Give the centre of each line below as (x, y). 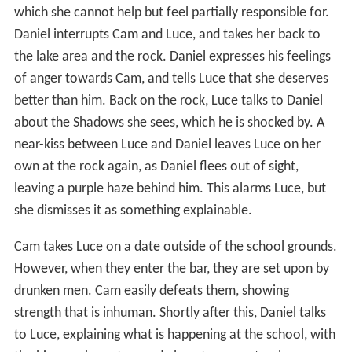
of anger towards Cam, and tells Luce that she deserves (171, 79)
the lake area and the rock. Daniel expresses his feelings (172, 57)
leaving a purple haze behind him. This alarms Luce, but (170, 189)
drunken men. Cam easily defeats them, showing (151, 291)
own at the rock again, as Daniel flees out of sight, (156, 167)
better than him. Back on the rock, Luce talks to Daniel (168, 101)
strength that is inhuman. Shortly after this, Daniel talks (170, 313)
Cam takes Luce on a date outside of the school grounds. (175, 247)
